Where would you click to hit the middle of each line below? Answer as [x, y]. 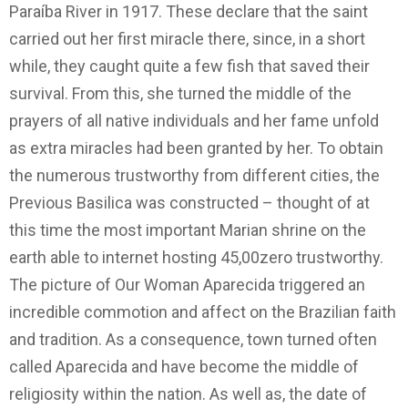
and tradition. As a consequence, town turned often [193, 340]
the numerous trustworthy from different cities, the [194, 176]
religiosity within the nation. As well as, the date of [188, 394]
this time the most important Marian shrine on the [188, 230]
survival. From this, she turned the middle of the [180, 94]
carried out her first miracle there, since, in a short [187, 39]
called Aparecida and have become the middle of [184, 367]
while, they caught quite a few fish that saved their [189, 66]
